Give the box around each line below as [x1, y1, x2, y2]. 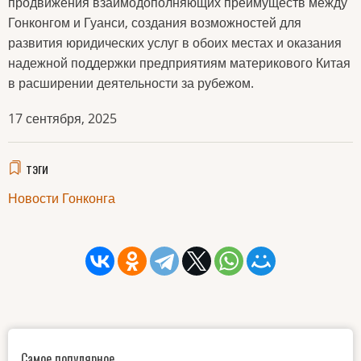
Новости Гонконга [8, 189, 115, 208]
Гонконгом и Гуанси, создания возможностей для [8, 13, 301, 31]
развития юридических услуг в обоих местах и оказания [8, 33, 342, 52]
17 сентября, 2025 [8, 110, 117, 128]
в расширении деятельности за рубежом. [8, 73, 254, 92]
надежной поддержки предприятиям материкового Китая [8, 53, 351, 72]
